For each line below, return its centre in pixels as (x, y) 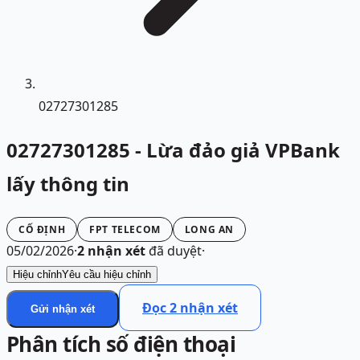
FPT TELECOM (125, 230)
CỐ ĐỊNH (42, 230)
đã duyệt (174, 251)
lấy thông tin (68, 184)
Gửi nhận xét (63, 309)
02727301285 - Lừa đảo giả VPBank (173, 150)
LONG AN (209, 230)
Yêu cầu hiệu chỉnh (106, 275)
